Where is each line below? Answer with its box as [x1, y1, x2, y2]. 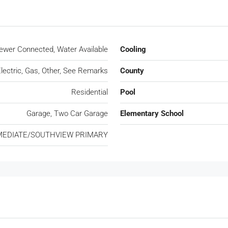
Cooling [120, 44, 146, 54]
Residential [71, 87, 108, 97]
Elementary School [120, 108, 184, 118]
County [120, 66, 144, 75]
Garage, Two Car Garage [26, 108, 108, 118]
